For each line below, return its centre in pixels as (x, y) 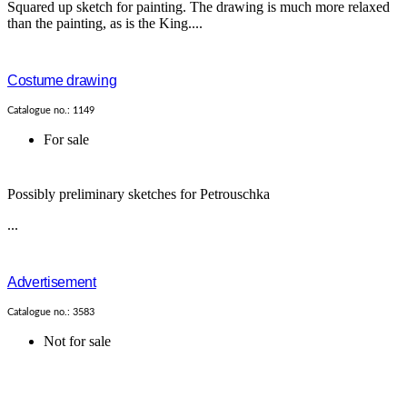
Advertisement (52, 283)
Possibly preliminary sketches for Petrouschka (139, 194)
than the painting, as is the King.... (105, 24)
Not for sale (77, 342)
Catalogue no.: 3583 (51, 313)
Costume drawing (62, 81)
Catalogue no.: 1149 (51, 111)
